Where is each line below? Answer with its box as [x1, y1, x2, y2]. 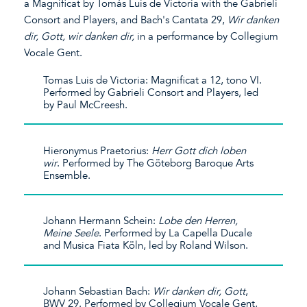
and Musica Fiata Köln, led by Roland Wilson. [43, 239, 249, 252]
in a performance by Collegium [134, 29, 278, 42]
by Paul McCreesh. [43, 98, 128, 111]
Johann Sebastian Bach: [43, 285, 153, 298]
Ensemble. [43, 169, 91, 182]
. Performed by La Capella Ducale [99, 227, 253, 240]
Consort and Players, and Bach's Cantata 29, [24, 13, 228, 26]
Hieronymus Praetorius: [43, 144, 152, 157]
